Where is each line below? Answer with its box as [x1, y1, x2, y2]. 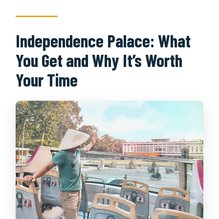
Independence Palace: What [16, 29, 191, 51]
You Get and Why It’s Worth [16, 49, 183, 70]
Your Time [16, 68, 78, 90]
